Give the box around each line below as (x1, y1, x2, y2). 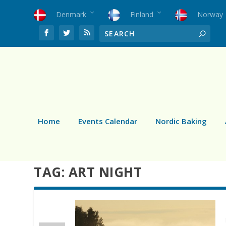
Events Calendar (78, 116, 137, 126)
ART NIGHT (68, 162, 142, 181)
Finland (130, 9, 154, 19)
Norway (197, 9, 223, 19)
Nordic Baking (155, 116, 207, 126)
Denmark (56, 9, 87, 19)
